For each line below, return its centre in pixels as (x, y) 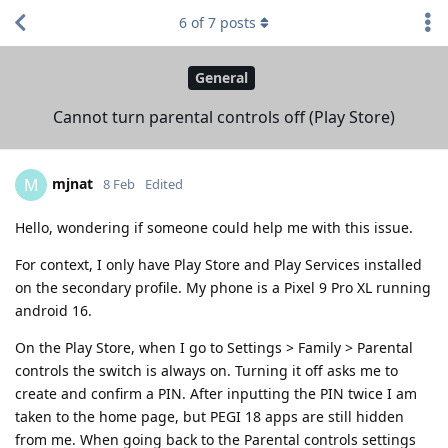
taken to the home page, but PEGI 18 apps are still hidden (209, 416)
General (221, 78)
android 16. (53, 310)
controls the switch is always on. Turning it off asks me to (206, 370)
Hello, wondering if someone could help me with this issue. (214, 227)
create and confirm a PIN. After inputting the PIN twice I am (216, 393)
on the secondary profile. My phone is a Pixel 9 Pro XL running (223, 287)
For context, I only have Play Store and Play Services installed (218, 264)
